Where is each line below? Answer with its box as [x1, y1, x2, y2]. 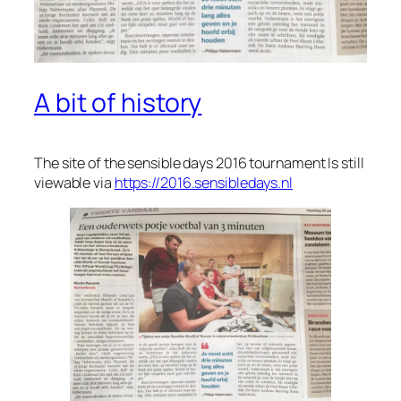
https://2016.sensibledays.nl [114, 173, 293, 193]
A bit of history [34, 85, 202, 121]
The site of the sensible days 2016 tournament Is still [34, 153, 364, 174]
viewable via [34, 173, 115, 193]
